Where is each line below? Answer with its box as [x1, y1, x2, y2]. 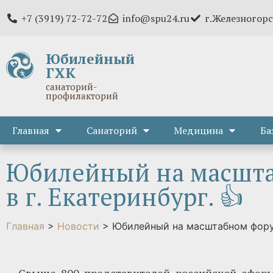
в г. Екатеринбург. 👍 [6, 180, 244, 213]
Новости [57, 220, 99, 232]
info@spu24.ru [122, 11, 190, 25]
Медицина [174, 124, 224, 137]
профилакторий [46, 90, 119, 102]
